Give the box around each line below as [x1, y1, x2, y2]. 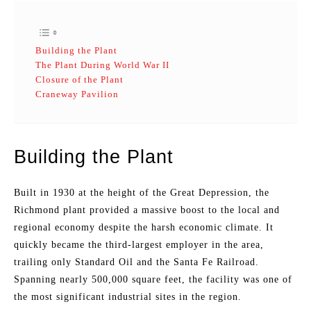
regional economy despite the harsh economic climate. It [14, 222, 274, 233]
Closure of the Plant [35, 74, 124, 85]
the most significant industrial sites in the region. [14, 292, 242, 302]
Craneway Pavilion [35, 89, 119, 99]
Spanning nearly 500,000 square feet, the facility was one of [14, 274, 292, 285]
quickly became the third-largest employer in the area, [14, 239, 264, 250]
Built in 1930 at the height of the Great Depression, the [14, 187, 269, 198]
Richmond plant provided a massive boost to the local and [14, 205, 280, 215]
